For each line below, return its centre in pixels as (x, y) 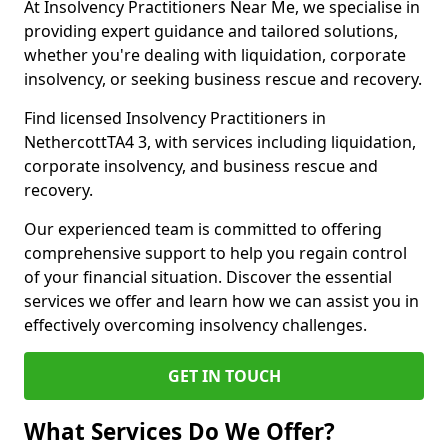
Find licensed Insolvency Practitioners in (175, 118)
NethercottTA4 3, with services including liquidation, (220, 142)
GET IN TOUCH (224, 376)
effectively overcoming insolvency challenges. (195, 325)
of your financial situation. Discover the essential (208, 277)
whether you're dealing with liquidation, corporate (215, 55)
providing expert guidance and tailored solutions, (211, 31)
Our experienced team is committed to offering (203, 229)
